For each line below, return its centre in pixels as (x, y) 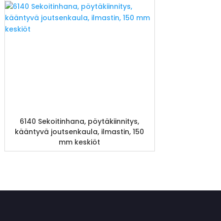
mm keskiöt (80, 142)
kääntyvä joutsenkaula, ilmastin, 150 (80, 132)
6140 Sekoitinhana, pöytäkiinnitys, (80, 121)
